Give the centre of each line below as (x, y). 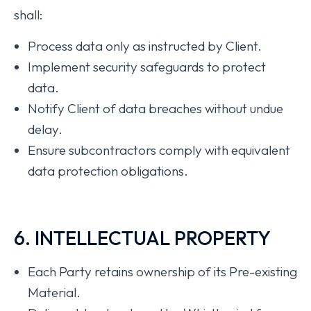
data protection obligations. (108, 171)
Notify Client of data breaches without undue (155, 108)
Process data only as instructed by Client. (145, 46)
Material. (54, 292)
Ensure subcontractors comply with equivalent (159, 150)
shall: (28, 15)
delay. (45, 129)
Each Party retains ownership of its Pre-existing (162, 271)
